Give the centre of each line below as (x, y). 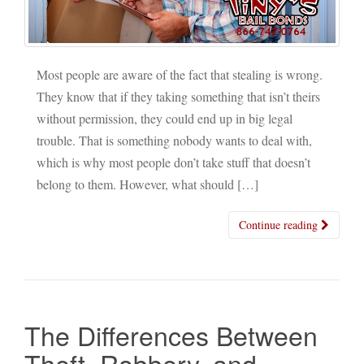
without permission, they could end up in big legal (165, 119)
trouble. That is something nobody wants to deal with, (174, 141)
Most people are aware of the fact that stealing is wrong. (180, 75)
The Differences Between (171, 335)
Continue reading (280, 225)
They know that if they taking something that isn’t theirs (178, 97)
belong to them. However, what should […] (147, 184)
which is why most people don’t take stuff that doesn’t (173, 162)
